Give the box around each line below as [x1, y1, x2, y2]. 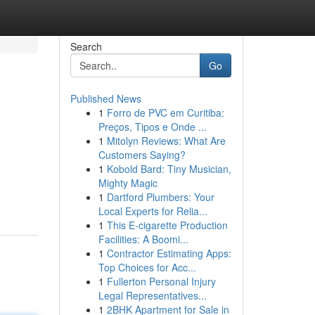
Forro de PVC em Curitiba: [106, 105, 224, 120]
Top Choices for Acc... [98, 260, 196, 274]
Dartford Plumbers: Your [106, 190, 214, 204]
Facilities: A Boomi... [98, 232, 188, 246]
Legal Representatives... [98, 288, 207, 302]
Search [70, 39, 102, 53]
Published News [70, 91, 141, 105]
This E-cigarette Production [106, 218, 228, 232]
